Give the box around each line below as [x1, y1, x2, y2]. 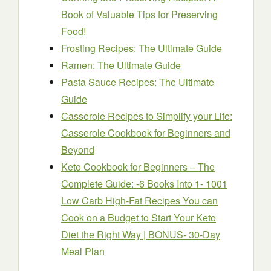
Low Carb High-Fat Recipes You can [61, 194, 218, 207]
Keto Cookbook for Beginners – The [61, 160, 215, 174]
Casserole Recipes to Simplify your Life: [61, 109, 232, 123]
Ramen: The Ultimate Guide [61, 58, 181, 72]
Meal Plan [61, 244, 105, 258]
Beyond [61, 143, 94, 157]
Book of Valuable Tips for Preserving [61, 7, 218, 21]
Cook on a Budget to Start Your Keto [61, 211, 216, 224]
